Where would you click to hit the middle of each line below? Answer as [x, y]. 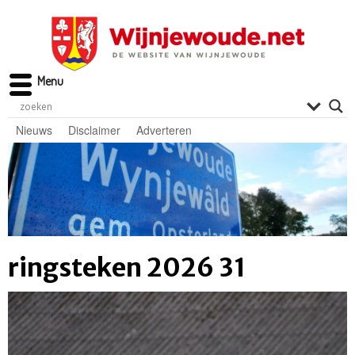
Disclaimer [94, 130]
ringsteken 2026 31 [127, 268]
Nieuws [34, 130]
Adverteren [164, 130]
